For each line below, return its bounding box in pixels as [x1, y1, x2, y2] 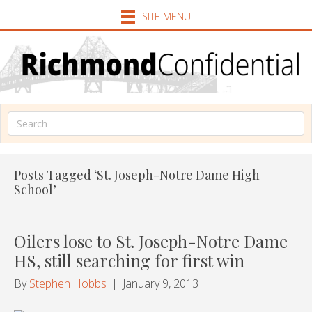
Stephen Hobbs [29, 275, 107, 291]
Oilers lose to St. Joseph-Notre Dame [14, 229, 288, 252]
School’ [14, 180, 56, 198]
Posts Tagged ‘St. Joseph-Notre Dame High [14, 166, 260, 183]
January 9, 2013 [123, 275, 198, 291]
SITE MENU [141, 10, 191, 24]
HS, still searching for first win [14, 249, 244, 272]
